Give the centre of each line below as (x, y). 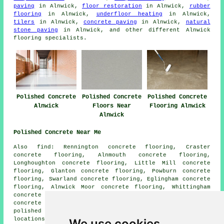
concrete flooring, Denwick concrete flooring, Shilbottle (112, 203)
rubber (200, 6)
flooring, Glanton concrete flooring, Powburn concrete (112, 171)
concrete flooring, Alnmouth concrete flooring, (112, 155)
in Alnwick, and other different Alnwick (134, 30)
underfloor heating (129, 14)
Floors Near (112, 106)
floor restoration (112, 6)
